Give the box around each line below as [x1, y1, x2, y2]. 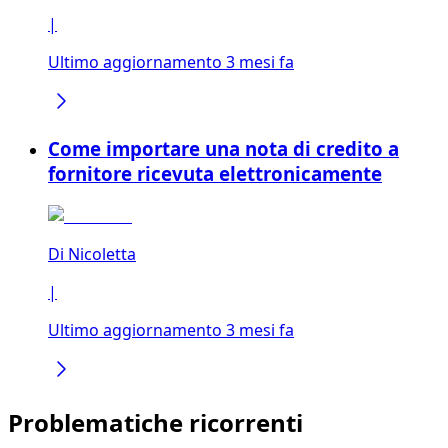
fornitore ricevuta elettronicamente [48, 161, 382, 187]
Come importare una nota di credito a [48, 136, 399, 162]
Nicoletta [68, 243, 136, 266]
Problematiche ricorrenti [8, 406, 303, 440]
